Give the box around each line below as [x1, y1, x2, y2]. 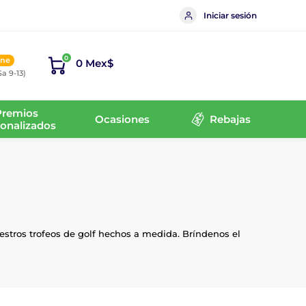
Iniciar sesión [204, 10, 257, 20]
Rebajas [210, 112, 251, 126]
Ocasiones [95, 112, 150, 126]
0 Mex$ [75, 57, 113, 70]
